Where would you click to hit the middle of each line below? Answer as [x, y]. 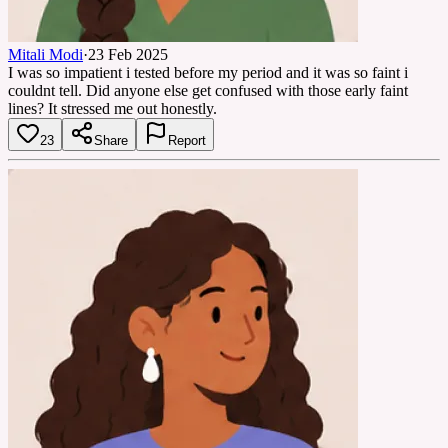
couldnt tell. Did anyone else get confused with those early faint [208, 90]
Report [187, 140]
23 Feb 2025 [128, 54]
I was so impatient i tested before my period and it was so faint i [208, 72]
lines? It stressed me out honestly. [112, 108]
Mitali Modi [45, 54]
